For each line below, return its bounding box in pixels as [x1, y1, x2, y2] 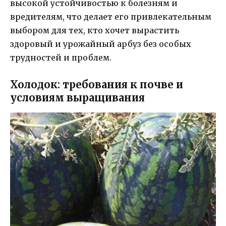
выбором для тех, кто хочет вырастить [10, 25, 179, 35]
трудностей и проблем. [10, 52, 111, 63]
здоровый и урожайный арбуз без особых [10, 38, 191, 49]
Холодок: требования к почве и [10, 78, 183, 91]
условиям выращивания [10, 91, 145, 104]
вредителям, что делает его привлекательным [10, 11, 211, 22]
